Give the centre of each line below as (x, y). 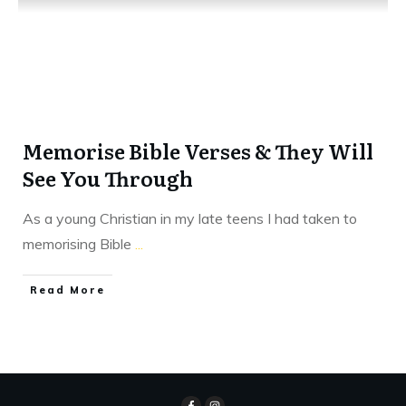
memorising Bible (79, 243)
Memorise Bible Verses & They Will (198, 150)
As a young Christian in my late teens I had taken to (190, 218)
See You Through (108, 178)
